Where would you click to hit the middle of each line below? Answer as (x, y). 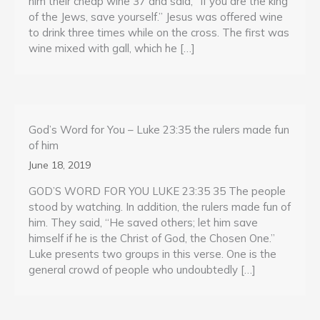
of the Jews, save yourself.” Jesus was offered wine (156, 16)
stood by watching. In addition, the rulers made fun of (160, 207)
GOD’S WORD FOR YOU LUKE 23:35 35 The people (157, 191)
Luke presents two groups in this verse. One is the (152, 254)
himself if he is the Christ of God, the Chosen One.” (152, 239)
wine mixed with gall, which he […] (112, 48)
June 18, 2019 (60, 165)
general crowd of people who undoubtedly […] (142, 270)
